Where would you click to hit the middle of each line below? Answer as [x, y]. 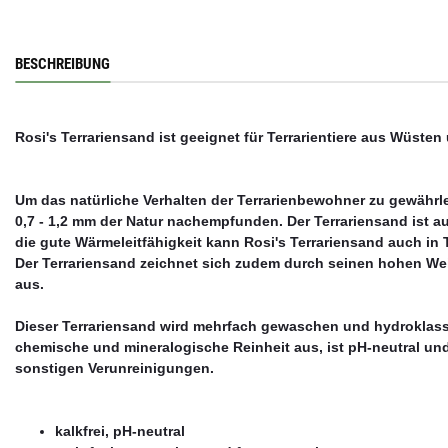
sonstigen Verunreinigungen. [114, 367]
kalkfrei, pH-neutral [120, 430]
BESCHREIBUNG [62, 63]
